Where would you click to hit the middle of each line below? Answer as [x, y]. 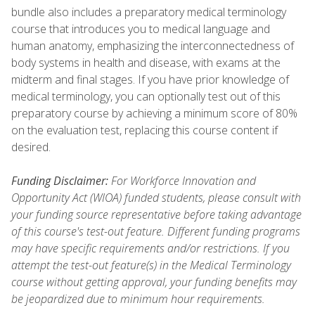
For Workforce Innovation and [182, 180]
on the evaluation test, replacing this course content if [144, 130]
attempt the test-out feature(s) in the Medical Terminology [151, 265]
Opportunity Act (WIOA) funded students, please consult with [156, 197]
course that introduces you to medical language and [141, 28]
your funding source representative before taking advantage [156, 214]
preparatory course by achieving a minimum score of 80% [154, 113]
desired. [34, 147]
